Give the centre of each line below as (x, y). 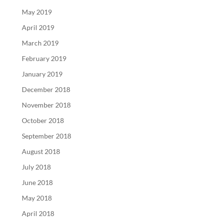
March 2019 (40, 43)
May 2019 (37, 12)
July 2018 (36, 167)
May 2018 (37, 198)
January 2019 (42, 74)
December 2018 (46, 89)
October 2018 (43, 120)
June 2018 (37, 182)
